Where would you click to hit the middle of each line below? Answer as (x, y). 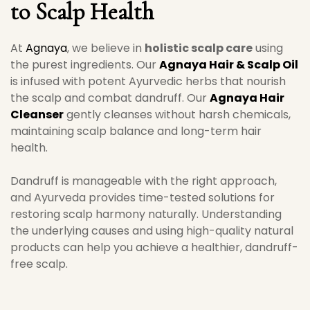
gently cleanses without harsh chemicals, (177, 115)
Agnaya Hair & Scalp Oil (229, 65)
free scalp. (39, 264)
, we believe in (106, 48)
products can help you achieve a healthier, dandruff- (154, 247)
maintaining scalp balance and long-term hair (136, 131)
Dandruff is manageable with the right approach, (144, 181)
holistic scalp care (199, 48)
